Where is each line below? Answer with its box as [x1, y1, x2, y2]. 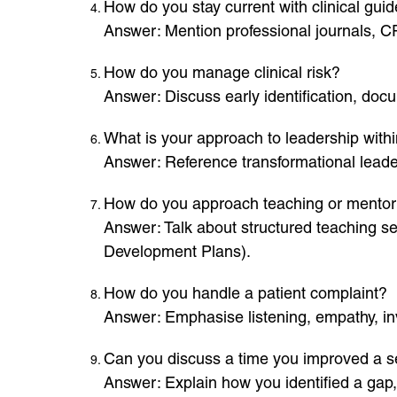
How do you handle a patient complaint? [104, 284, 387, 302]
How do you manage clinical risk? [104, 63, 340, 82]
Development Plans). [104, 242, 251, 261]
